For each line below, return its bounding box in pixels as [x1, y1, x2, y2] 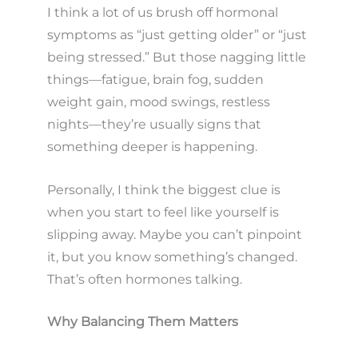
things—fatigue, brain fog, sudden [46, 71, 264, 87]
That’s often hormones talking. [46, 271, 242, 287]
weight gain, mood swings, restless [46, 93, 270, 109]
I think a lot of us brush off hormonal [46, 4, 278, 20]
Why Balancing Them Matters [46, 314, 238, 330]
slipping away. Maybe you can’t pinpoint [46, 226, 302, 242]
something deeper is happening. [46, 138, 257, 154]
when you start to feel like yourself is [46, 204, 279, 220]
